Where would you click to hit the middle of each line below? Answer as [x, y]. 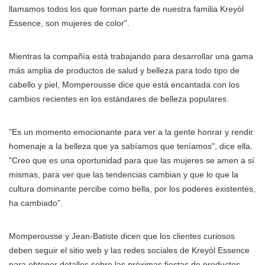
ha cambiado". [36, 203]
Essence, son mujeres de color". [69, 23]
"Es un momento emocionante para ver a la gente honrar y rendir [131, 132]
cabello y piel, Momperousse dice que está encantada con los [124, 85]
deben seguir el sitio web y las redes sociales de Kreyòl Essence [129, 250]
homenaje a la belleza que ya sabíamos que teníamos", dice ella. [131, 146]
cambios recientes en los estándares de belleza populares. [119, 99]
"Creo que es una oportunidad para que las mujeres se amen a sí [132, 160]
